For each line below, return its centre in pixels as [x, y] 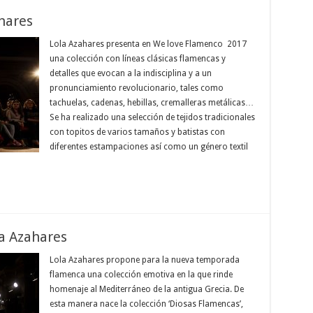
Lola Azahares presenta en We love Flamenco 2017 [148, 44]
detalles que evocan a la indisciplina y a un [130, 73]
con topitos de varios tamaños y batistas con [137, 132]
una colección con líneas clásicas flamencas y [137, 59]
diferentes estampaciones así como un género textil [148, 147]
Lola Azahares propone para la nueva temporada [144, 260]
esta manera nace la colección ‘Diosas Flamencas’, [146, 304]
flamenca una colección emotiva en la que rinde [141, 275]
